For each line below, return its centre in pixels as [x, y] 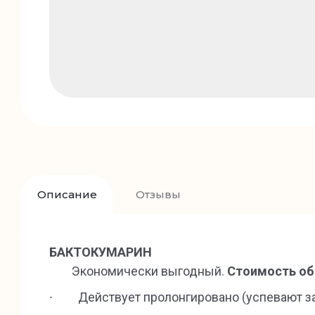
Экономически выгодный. [138, 271]
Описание [67, 194]
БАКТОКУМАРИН [103, 252]
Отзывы [158, 194]
